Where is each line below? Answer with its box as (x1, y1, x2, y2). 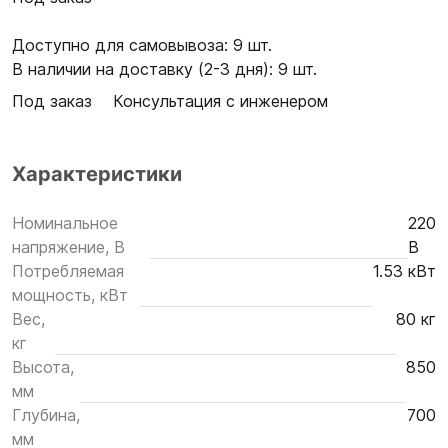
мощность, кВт (12, 285, 128, 305)
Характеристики (12, 162, 182, 186)
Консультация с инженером (113, 91, 328, 111)
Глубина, (12, 405, 80, 425)
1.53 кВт (373, 261, 436, 281)
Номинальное (12, 213, 118, 233)
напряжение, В (12, 237, 125, 257)
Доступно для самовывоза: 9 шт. (12, 35, 272, 55)
